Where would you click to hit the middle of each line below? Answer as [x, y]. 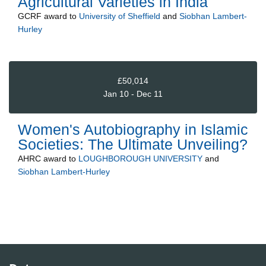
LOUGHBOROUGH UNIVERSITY [140, 159]
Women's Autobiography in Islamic [133, 130]
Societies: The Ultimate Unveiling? [133, 145]
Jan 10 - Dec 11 [133, 94]
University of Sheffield [120, 16]
